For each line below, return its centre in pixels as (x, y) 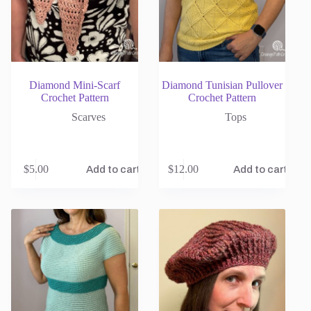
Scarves (89, 117)
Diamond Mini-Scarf (75, 85)
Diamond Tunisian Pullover (222, 85)
